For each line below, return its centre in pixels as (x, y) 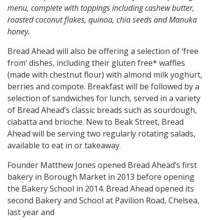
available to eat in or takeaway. (64, 145)
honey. (19, 31)
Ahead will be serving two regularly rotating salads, (101, 133)
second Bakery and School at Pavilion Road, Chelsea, (103, 200)
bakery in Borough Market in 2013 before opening (101, 177)
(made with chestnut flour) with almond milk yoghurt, (105, 74)
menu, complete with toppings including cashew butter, (101, 8)
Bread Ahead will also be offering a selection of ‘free (103, 51)
